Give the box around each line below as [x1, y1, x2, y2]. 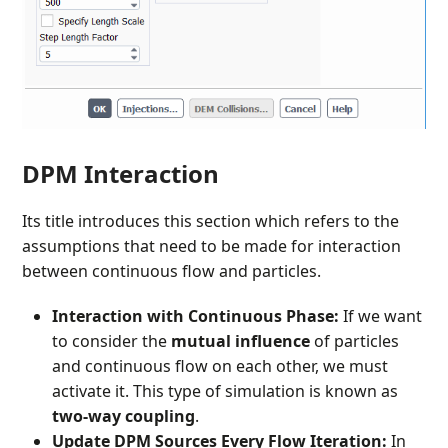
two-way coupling [52, 405, 196, 428]
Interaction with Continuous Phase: [52, 305, 340, 328]
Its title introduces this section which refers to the [22, 210, 400, 233]
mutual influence [171, 330, 311, 353]
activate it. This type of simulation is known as [52, 380, 399, 403]
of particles [310, 330, 400, 353]
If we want [339, 305, 423, 328]
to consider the [52, 330, 172, 353]
